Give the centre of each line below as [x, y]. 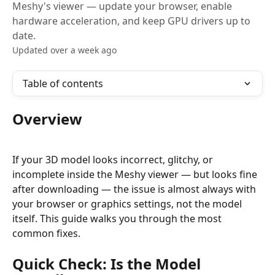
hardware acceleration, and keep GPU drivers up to [131, 21]
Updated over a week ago [64, 50]
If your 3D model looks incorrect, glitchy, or [114, 160]
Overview [47, 119]
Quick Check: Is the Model [108, 263]
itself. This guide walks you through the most [118, 219]
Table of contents [63, 83]
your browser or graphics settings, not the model [128, 204]
